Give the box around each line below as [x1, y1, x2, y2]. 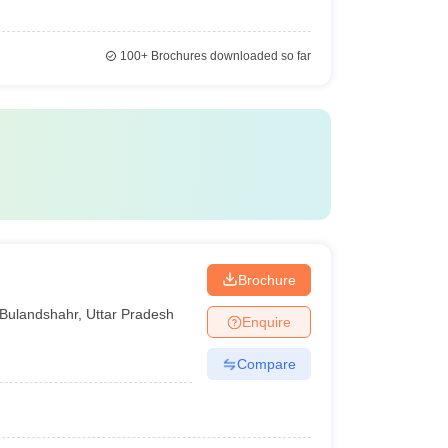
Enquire [241, 313, 291, 330]
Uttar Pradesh [86, 305, 175, 322]
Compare [236, 355, 296, 372]
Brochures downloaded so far [147, 49, 311, 63]
